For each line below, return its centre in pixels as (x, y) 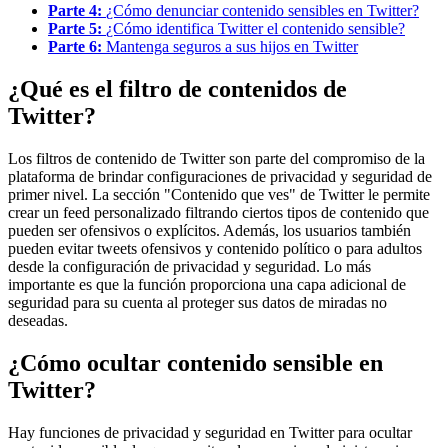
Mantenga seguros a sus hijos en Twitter (232, 47)
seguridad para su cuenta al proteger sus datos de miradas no (197, 303)
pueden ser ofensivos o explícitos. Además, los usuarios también (209, 231)
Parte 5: (77, 29)
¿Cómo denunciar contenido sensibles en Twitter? (262, 11)
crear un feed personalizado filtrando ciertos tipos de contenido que (218, 213)
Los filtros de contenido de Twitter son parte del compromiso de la (216, 159)
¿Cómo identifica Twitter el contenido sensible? (255, 29)
